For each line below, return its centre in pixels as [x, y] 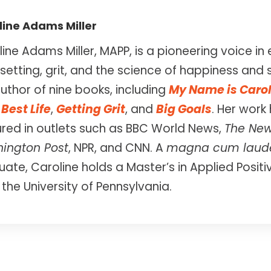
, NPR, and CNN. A [117, 148]
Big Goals [184, 109]
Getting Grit [91, 109]
